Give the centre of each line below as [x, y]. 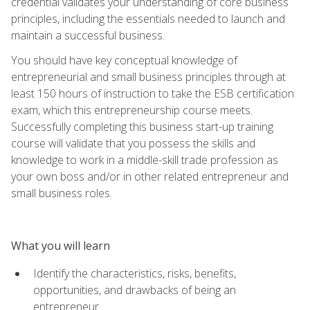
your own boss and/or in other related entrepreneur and [150, 176]
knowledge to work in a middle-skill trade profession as [145, 159]
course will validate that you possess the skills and [133, 143]
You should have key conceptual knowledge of [124, 60]
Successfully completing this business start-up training [142, 126]
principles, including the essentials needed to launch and [148, 18]
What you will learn [61, 245]
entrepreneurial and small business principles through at [148, 76]
